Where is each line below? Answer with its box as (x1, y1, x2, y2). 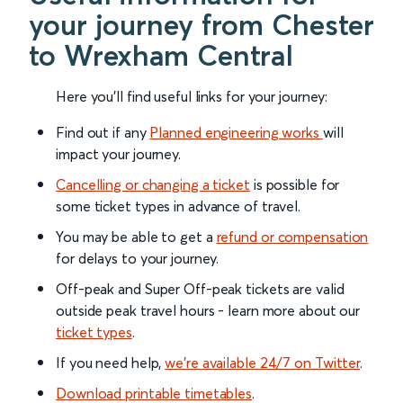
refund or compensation (216, 228, 369, 246)
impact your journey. (56, 145, 181, 164)
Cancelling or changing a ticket (56, 175, 250, 194)
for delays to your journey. (56, 249, 219, 268)
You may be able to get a (56, 228, 217, 246)
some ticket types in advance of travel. (56, 197, 301, 216)
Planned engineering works (149, 123, 323, 142)
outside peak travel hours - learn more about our (56, 301, 361, 320)
